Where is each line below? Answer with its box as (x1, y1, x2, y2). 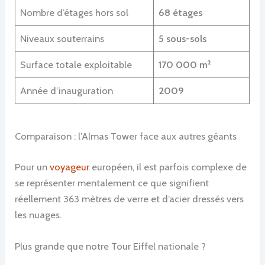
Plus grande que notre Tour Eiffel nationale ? (15, 240, 206, 253)
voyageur (50, 160, 90, 173)
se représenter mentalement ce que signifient (15, 176, 209, 189)
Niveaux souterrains (20, 33, 105, 45)
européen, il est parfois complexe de (89, 160, 247, 173)
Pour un (15, 160, 50, 173)
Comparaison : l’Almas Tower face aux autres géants (15, 130, 237, 143)
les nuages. (15, 208, 62, 221)
